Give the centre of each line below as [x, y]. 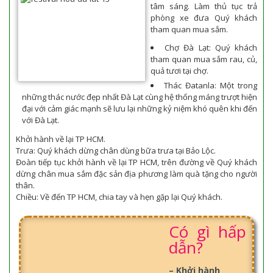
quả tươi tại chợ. [179, 71]
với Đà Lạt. [41, 120]
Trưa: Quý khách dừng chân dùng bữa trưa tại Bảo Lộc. [116, 150]
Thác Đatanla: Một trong [211, 85]
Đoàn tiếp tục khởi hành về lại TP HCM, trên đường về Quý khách [136, 162]
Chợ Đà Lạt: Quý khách [211, 48]
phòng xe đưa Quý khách [204, 17]
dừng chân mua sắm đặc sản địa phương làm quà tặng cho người [136, 173]
